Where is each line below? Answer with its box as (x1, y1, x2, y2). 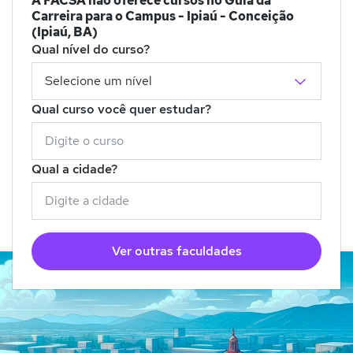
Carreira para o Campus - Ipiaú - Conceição (32, 8, 294, 25)
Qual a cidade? (32, 161, 117, 178)
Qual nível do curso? (32, 41, 150, 58)
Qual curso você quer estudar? (32, 101, 211, 118)
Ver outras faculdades (111, 243, 242, 260)
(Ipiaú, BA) (32, 24, 98, 41)
